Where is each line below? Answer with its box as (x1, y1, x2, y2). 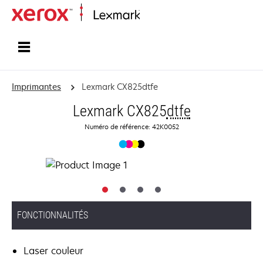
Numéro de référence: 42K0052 (84, 122, 179, 131)
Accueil (140, 11, 163, 21)
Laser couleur (23, 244, 83, 257)
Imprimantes (12, 81, 61, 92)
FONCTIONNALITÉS (17, 210, 88, 221)
